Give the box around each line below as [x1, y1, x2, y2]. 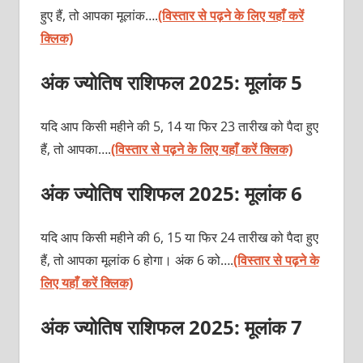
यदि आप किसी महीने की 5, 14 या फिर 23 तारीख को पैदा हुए [40, 117, 318, 135]
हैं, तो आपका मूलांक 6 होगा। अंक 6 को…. [40, 250, 233, 269]
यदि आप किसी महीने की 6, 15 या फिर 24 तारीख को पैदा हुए [40, 228, 318, 246]
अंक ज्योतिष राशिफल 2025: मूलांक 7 [40, 313, 307, 340]
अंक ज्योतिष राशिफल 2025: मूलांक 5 [40, 68, 307, 96]
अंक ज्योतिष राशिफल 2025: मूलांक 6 [40, 179, 307, 207]
